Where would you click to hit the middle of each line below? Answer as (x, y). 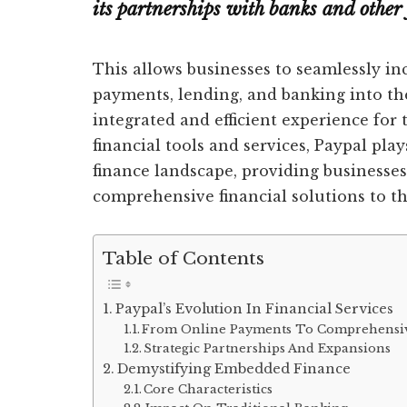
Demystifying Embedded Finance (233, 369)
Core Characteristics (208, 390)
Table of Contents (184, 258)
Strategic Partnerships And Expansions (268, 349)
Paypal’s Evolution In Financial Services (254, 309)
